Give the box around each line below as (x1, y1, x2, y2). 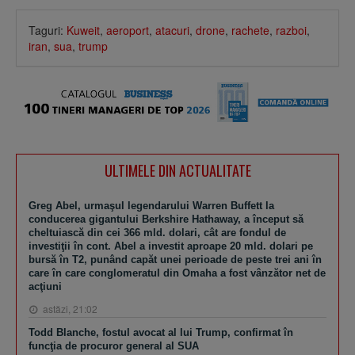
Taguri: (29, 21, 67, 38)
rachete (231, 21, 269, 38)
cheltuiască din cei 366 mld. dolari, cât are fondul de (29, 227, 286, 239)
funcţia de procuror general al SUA (29, 340, 199, 353)
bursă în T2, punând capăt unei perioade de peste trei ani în (29, 254, 322, 266)
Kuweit (67, 21, 100, 38)
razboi (276, 21, 307, 38)
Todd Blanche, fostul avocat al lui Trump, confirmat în (29, 326, 293, 339)
